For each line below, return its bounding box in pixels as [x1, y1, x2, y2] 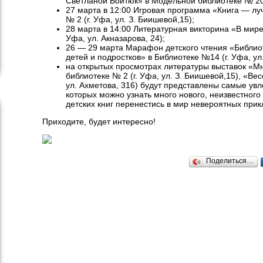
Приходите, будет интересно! [42, 117, 156, 127]
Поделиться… [206, 157, 254, 166]
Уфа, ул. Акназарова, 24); [65, 33, 165, 43]
